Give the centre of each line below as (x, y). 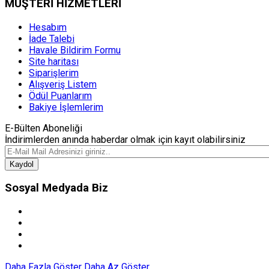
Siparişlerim (54, 73)
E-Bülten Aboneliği (44, 128)
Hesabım (48, 27)
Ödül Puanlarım (60, 95)
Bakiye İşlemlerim (66, 107)
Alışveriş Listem (63, 84)
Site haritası (54, 61)
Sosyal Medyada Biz (56, 188)
